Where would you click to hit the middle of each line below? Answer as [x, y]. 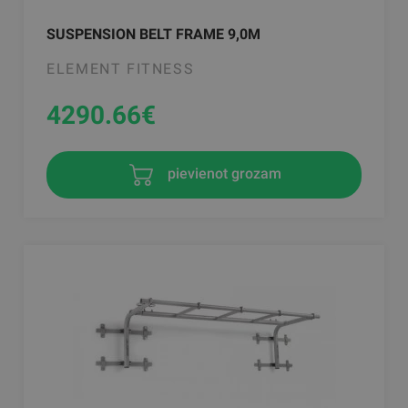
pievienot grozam [222, 173]
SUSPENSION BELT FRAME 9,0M [154, 34]
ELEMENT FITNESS [121, 68]
